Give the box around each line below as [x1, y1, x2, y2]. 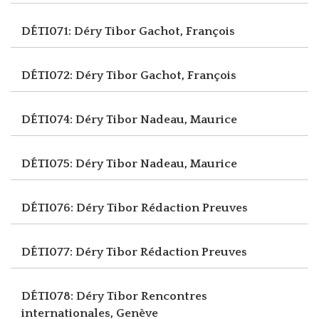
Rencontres [141, 289, 207, 303]
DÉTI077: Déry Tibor [21, 245, 140, 258]
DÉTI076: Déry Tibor [21, 201, 141, 214]
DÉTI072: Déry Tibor [21, 68, 140, 82]
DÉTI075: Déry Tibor [21, 157, 140, 170]
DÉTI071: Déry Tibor [21, 24, 139, 38]
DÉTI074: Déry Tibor [21, 113, 140, 126]
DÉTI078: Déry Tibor [21, 289, 141, 303]
